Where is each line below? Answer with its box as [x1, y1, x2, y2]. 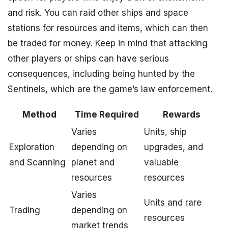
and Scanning [9, 157, 66, 167]
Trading [9, 205, 40, 215]
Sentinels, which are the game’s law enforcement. [8, 83, 212, 94]
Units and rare [144, 197, 202, 208]
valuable [144, 157, 179, 167]
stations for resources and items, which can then [8, 22, 208, 33]
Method [22, 109, 56, 120]
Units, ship [144, 126, 187, 137]
